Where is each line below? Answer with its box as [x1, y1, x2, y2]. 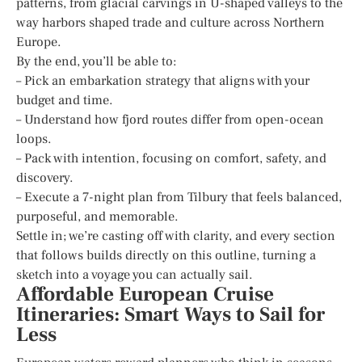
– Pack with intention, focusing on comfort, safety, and [16, 149, 326, 166]
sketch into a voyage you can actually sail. [16, 266, 253, 283]
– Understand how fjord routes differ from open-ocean [16, 111, 324, 128]
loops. [16, 130, 52, 147]
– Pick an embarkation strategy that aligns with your [16, 72, 309, 89]
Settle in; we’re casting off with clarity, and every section [16, 227, 335, 244]
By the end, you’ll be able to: [16, 53, 177, 69]
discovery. [16, 169, 74, 186]
